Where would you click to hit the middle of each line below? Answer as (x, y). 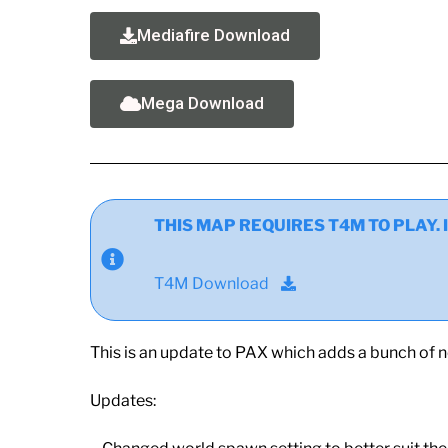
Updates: (123, 400)
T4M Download (211, 283)
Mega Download (202, 102)
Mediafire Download (213, 34)
